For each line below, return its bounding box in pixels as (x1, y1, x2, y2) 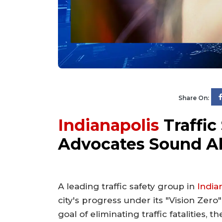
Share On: (178, 94, 209, 102)
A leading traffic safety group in (58, 181, 197, 192)
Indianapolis (58, 115, 159, 135)
